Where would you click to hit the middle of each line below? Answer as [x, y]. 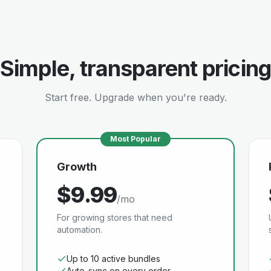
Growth [77, 167]
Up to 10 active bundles [114, 259]
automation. [80, 230]
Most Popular [135, 139]
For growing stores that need [115, 217]
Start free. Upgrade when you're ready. [135, 97]
